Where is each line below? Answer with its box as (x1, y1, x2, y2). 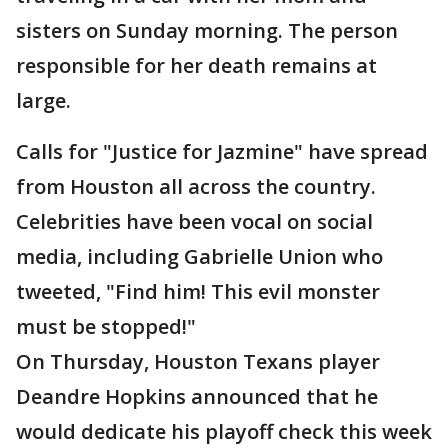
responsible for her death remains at (16, 52, 377, 79)
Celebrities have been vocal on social (16, 208, 373, 235)
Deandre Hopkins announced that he (16, 383, 378, 410)
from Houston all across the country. (16, 173, 376, 200)
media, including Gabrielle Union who (16, 243, 383, 270)
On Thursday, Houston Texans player (16, 348, 380, 375)
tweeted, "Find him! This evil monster (16, 278, 380, 305)
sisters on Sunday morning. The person (16, 17, 398, 44)
